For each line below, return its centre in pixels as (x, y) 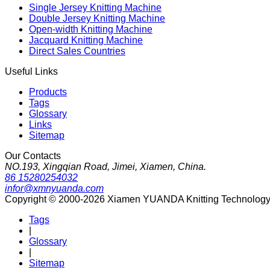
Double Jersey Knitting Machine (97, 18)
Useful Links (31, 71)
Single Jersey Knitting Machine (95, 7)
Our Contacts (33, 155)
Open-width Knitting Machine (91, 29)
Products (48, 92)
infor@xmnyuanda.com (54, 188)
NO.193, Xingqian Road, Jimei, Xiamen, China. (105, 166)
